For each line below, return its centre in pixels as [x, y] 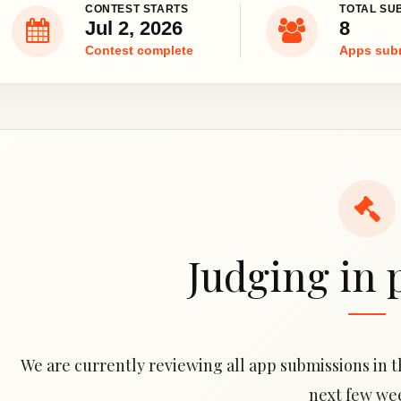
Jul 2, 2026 [134, 28]
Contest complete [139, 50]
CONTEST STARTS [137, 9]
